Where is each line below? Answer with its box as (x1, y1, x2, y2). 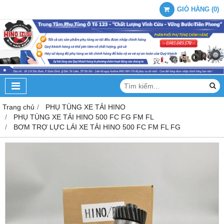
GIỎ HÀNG (177, 6, 209, 13)
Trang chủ (2, 102, 34, 111)
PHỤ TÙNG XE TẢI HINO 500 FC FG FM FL (13, 112, 154, 121)
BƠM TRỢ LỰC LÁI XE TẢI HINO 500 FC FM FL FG (13, 122, 180, 131)
